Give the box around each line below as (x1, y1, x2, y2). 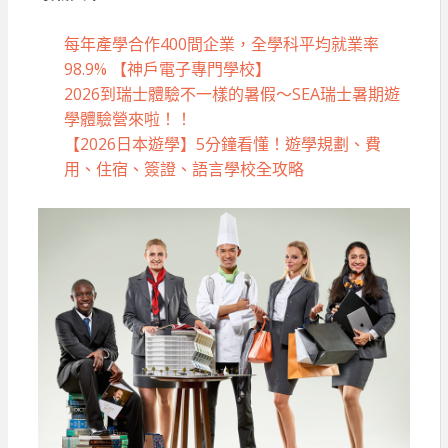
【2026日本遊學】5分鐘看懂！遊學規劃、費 (63, 132, 381, 155)
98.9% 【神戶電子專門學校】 (63, 57, 271, 80)
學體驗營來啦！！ (63, 107, 192, 130)
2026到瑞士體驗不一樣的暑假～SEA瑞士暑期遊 (63, 82, 400, 105)
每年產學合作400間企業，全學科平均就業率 (63, 32, 379, 55)
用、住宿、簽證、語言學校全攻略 (63, 157, 304, 180)
